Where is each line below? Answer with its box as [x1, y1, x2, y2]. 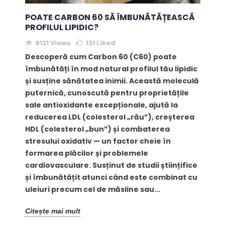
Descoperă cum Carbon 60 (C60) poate [25, 52, 177, 62]
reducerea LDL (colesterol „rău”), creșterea [25, 112, 194, 123]
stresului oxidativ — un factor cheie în [25, 136, 171, 147]
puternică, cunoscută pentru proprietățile [25, 88, 189, 98]
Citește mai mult [25, 206, 80, 215]
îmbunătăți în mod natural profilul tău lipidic [25, 64, 197, 74]
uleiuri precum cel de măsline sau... [25, 184, 160, 195]
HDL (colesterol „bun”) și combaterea [25, 124, 170, 135]
